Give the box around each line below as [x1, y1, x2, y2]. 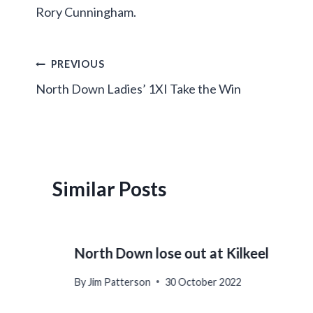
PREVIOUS [50, 58, 105, 71]
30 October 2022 [165, 275, 242, 288]
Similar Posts [52, 177, 166, 201]
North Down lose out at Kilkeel [75, 245, 269, 262]
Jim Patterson [88, 275, 152, 288]
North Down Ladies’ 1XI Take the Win [36, 81, 241, 97]
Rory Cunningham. [36, 4, 136, 20]
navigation [35, 85, 129, 109]
